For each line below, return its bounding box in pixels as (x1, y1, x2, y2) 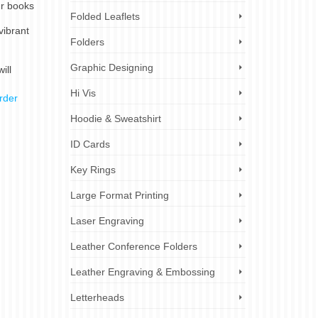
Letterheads (70, 292, 124, 303)
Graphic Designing (70, 62, 153, 73)
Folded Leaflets (70, 11, 140, 22)
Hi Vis (70, 87, 96, 99)
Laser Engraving (70, 215, 144, 226)
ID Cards (70, 138, 110, 150)
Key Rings (70, 164, 116, 175)
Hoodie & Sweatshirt (70, 113, 161, 124)
